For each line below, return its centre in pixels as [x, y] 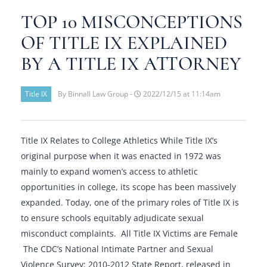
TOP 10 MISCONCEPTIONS [132, 22]
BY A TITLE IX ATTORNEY [131, 64]
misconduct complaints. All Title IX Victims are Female [129, 233]
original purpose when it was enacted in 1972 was [121, 156]
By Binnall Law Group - [95, 94]
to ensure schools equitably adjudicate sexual [112, 218]
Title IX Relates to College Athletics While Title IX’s [119, 140]
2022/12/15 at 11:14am [181, 94]
